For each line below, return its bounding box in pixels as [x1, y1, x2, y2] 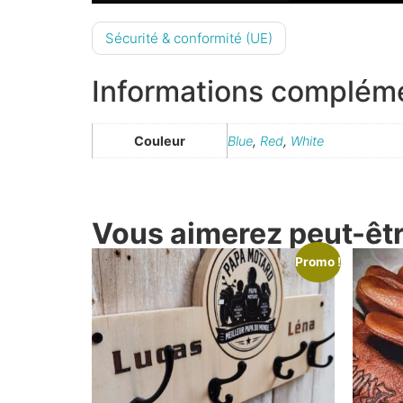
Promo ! [294, 255, 341, 270]
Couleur [134, 132, 185, 148]
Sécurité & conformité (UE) [105, 29, 273, 47]
